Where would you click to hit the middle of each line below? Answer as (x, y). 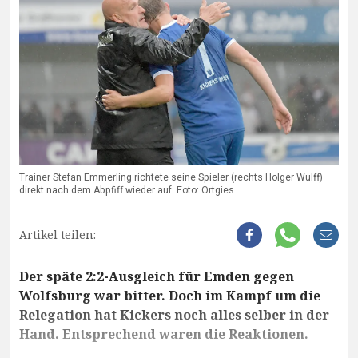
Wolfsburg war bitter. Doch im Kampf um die (170, 296)
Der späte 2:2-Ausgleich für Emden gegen (157, 277)
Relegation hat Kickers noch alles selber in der (174, 315)
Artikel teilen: (58, 235)
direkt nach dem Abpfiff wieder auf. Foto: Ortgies (127, 191)
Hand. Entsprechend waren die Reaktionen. (164, 334)
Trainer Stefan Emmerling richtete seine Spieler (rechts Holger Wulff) (171, 178)
